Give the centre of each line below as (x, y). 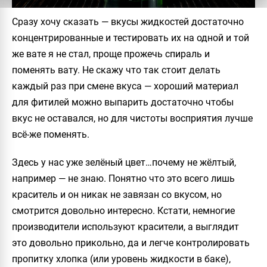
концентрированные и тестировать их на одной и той (131, 38)
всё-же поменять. (51, 134)
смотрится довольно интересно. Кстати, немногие (123, 210)
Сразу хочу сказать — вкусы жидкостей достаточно (128, 21)
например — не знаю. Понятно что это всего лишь (123, 178)
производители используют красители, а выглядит (125, 226)
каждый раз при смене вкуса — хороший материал (125, 86)
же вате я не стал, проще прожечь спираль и (111, 54)
